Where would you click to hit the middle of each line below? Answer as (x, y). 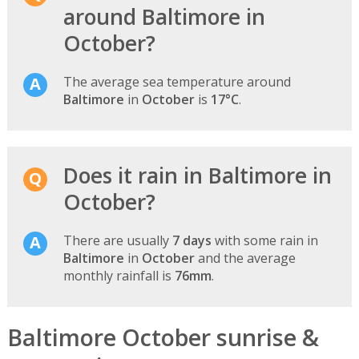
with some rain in (264, 241)
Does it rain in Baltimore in (197, 176)
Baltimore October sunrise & (163, 337)
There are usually (117, 241)
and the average (245, 258)
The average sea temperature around (177, 82)
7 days (192, 241)
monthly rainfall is (119, 276)
